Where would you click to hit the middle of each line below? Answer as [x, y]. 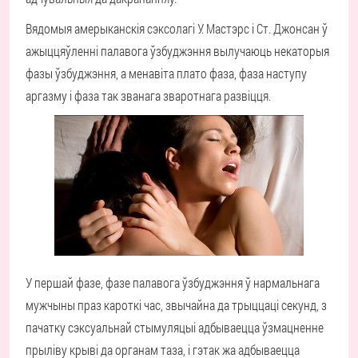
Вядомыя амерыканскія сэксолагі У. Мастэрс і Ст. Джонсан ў [177, 28]
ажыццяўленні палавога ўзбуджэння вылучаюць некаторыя [177, 51]
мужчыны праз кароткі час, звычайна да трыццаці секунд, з [176, 305]
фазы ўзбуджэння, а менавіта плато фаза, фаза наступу [166, 73]
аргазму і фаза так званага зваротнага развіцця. [148, 95]
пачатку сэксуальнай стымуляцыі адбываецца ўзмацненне [175, 327]
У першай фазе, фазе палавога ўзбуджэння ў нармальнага [173, 282]
